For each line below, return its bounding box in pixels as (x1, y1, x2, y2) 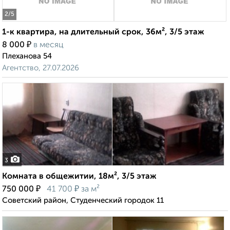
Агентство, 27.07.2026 (2, 64, 79, 72)
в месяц (33, 41, 64, 50)
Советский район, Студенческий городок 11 (2, 197, 164, 205)
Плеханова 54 (2, 52, 52, 61)
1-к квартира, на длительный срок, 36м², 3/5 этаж (2, 28, 204, 37)
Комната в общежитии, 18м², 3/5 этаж (2, 172, 157, 181)
